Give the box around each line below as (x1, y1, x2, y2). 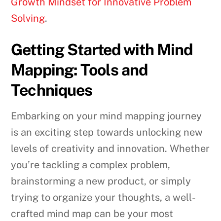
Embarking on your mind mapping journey (11, 110, 202, 122)
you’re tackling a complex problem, (11, 159, 171, 171)
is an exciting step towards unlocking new (11, 126, 203, 139)
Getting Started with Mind (11, 40, 193, 59)
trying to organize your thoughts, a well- (11, 191, 196, 204)
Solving (11, 12, 45, 25)
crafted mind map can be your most (11, 208, 174, 220)
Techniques (11, 81, 92, 100)
